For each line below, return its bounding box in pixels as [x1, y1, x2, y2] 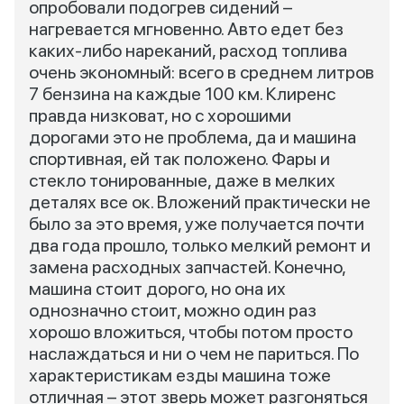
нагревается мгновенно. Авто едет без [29, 18, 344, 40]
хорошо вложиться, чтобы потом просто [29, 321, 353, 343]
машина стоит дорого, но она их [29, 278, 286, 299]
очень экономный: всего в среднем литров [29, 61, 374, 83]
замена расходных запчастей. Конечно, [29, 256, 345, 278]
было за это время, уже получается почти [29, 213, 364, 234]
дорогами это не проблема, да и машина [29, 126, 356, 148]
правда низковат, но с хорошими [29, 105, 291, 126]
